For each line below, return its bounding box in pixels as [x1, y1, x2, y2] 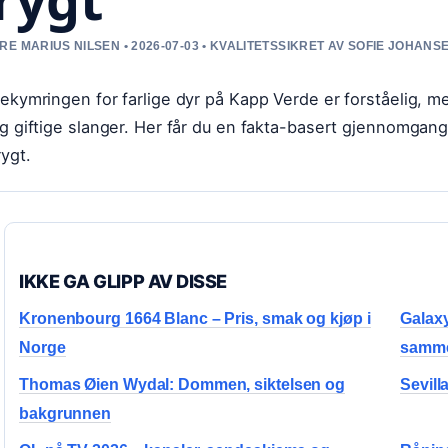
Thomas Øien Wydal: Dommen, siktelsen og [19, 376, 346, 393]
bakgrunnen [19, 405, 112, 422]
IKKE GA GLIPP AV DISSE [19, 270, 227, 292]
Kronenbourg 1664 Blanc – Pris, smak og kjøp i [19, 310, 371, 327]
